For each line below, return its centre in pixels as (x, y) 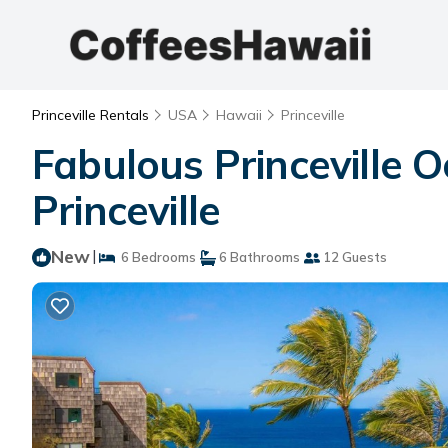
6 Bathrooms (258, 257)
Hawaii (239, 115)
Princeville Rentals (92, 115)
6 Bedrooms (155, 257)
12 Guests (353, 257)
